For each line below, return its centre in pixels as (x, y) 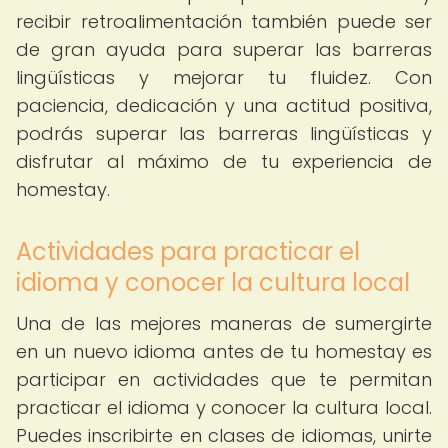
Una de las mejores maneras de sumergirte (224, 323)
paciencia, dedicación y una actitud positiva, (224, 105)
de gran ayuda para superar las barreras (224, 49)
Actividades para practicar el (188, 251)
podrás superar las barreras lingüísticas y (224, 133)
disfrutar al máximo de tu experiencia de (224, 161)
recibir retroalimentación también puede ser (224, 21)
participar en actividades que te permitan (224, 379)
